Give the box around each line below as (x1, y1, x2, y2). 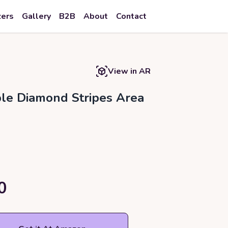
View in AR (108, 66, 151, 77)
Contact (116, 11, 147, 22)
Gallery (22, 11, 51, 22)
